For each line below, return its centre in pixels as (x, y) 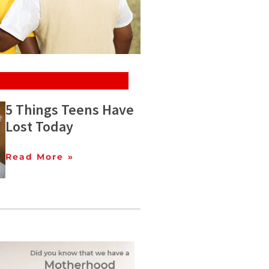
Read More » (39, 157)
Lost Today (39, 127)
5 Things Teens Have (69, 110)
